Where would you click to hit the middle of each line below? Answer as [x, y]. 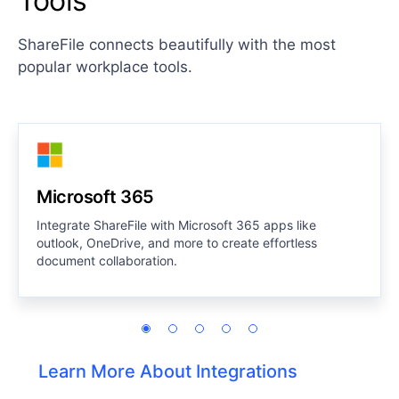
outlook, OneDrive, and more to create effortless [177, 243]
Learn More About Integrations [168, 372]
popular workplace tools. [105, 67]
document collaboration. [107, 261]
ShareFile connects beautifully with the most [177, 45]
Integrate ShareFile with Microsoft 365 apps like [176, 225]
